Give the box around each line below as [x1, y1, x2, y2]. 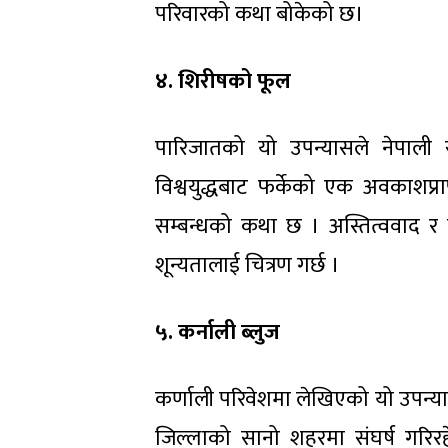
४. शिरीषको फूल [155, 62, 291, 100]
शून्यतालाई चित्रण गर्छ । [155, 246, 340, 284]
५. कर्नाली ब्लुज [155, 313, 280, 351]
